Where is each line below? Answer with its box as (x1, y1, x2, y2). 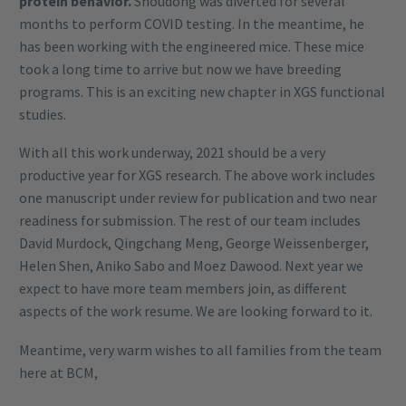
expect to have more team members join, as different (19, 279, 347, 298)
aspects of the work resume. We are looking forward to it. (19, 302, 372, 321)
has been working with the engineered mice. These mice (19, 36, 364, 55)
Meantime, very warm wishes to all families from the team (19, 340, 382, 359)
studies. (19, 104, 66, 123)
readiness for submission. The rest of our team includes (19, 211, 361, 230)
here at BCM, (19, 362, 98, 382)
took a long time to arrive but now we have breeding (19, 59, 342, 78)
